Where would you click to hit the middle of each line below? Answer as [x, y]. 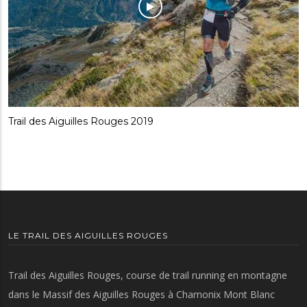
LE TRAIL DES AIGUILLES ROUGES [88, 236]
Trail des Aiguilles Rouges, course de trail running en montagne [148, 275]
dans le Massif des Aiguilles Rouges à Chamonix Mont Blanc [142, 295]
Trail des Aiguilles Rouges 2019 [81, 122]
